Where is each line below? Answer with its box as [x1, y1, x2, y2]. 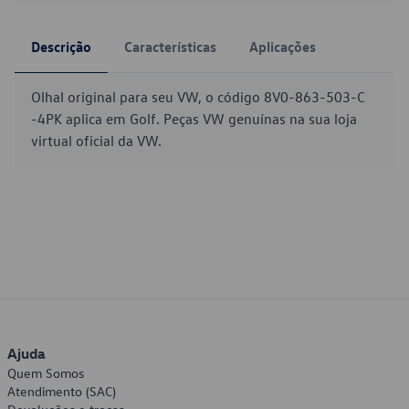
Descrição [31, 37, 91, 56]
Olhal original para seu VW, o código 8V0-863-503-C [31, 88, 365, 106]
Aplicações [249, 37, 316, 56]
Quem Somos [7, 364, 84, 382]
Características [124, 37, 216, 56]
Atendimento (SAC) [7, 383, 116, 400]
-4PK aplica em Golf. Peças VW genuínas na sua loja [31, 110, 357, 128]
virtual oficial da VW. [31, 131, 162, 150]
